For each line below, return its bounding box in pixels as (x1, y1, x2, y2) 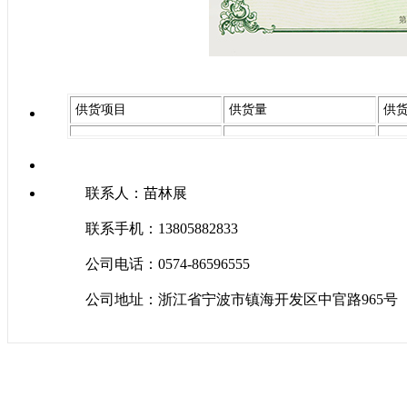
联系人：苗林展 (85, 185, 187, 202)
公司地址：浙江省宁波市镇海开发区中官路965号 (85, 292, 398, 308)
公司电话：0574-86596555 (85, 256, 250, 273)
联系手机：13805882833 (85, 221, 238, 237)
